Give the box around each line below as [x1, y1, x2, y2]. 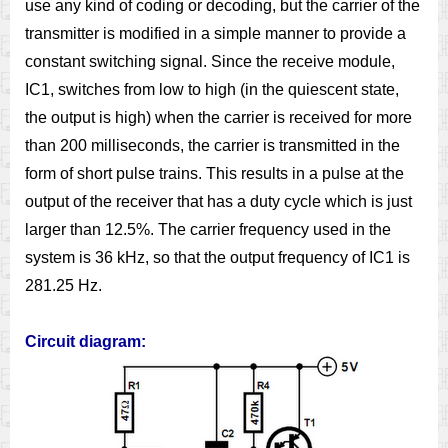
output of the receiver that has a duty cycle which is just [25, 193, 412, 210]
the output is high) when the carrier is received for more [25, 109, 412, 126]
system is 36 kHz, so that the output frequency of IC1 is [25, 249, 410, 266]
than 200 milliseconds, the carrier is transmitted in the [25, 137, 400, 154]
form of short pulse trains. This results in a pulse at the [25, 165, 404, 182]
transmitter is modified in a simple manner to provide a [25, 25, 406, 42]
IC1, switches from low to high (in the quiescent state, [25, 81, 399, 98]
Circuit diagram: [25, 333, 146, 350]
